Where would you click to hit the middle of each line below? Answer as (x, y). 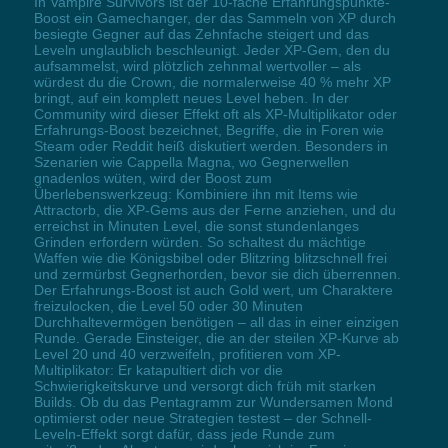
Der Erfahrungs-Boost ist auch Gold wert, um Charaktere (213, 290)
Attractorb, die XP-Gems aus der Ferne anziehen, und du (214, 210)
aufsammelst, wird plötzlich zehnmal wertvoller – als (197, 66)
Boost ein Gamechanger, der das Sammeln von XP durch (214, 18)
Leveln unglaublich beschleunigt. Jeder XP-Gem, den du (211, 50)
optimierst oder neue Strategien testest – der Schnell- (202, 418)
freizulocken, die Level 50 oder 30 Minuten (168, 306)
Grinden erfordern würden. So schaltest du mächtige (199, 242)
